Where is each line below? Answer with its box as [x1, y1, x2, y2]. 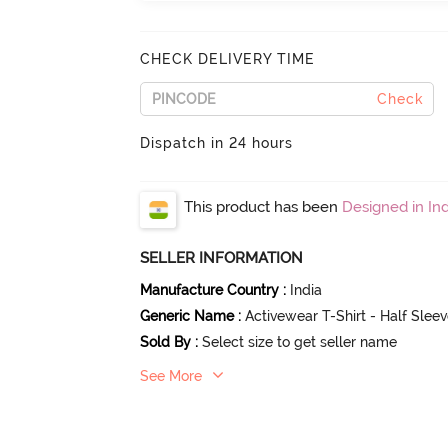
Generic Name [140, 308, 235, 325]
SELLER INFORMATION [140, 249, 304, 268]
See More [140, 368, 203, 385]
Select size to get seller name [202, 334, 398, 351]
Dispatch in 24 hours [140, 135, 294, 152]
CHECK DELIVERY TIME [140, 51, 316, 68]
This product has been [184, 198, 343, 217]
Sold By [140, 334, 192, 351]
